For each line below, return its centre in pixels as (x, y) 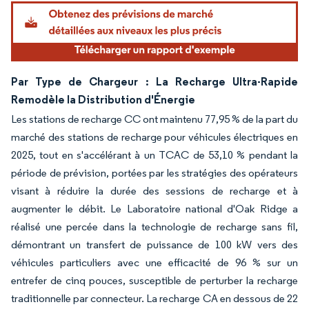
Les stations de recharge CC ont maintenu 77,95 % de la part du (154, 119)
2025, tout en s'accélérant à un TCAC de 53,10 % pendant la (154, 154)
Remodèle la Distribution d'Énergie (103, 99)
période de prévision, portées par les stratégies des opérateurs (154, 172)
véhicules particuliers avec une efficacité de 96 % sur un (154, 262)
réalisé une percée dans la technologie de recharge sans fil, (154, 226)
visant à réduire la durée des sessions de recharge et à (154, 190)
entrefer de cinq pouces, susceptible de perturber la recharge (154, 280)
